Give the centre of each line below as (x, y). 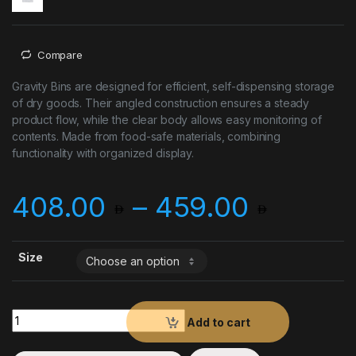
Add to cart (219, 322)
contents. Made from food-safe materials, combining (146, 137)
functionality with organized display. (103, 153)
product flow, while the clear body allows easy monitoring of (167, 120)
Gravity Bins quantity (70, 315)
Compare (60, 54)
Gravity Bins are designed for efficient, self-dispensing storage (174, 87)
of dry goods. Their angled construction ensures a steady (161, 103)
